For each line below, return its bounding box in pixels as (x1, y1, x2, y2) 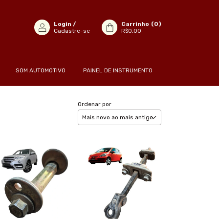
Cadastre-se (54, 27, 90, 34)
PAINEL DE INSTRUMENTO (83, 67, 153, 74)
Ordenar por (78, 101, 111, 108)
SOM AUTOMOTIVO (16, 67, 66, 74)
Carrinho (121, 21, 149, 27)
